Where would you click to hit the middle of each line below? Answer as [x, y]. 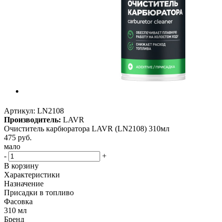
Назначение [24, 184]
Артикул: [20, 111]
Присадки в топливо [39, 193]
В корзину [21, 166]
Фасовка [18, 201]
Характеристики [32, 175]
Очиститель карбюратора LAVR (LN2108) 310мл [87, 129]
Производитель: [32, 120]
